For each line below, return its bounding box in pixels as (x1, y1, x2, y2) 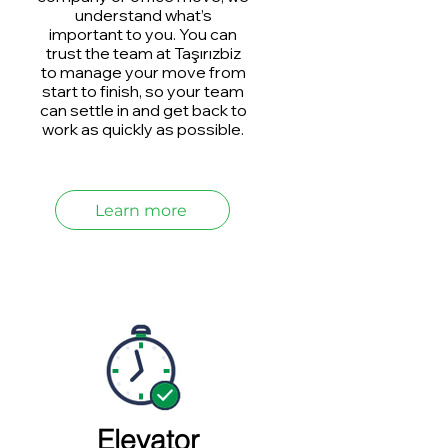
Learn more (94, 200, 187, 220)
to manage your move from (40, 62, 246, 82)
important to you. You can (49, 24, 237, 44)
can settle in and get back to (39, 100, 247, 120)
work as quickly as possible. (42, 119, 244, 139)
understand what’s (74, 5, 212, 25)
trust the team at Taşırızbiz (45, 43, 241, 63)
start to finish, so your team (42, 81, 244, 101)
